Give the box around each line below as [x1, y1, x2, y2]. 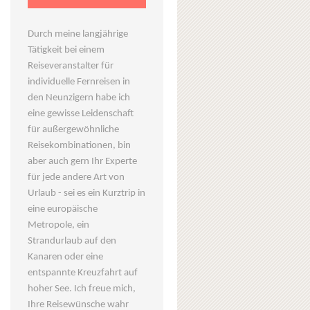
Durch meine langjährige [28, 28, 129, 39]
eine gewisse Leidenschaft [28, 108, 134, 119]
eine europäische [28, 203, 98, 215]
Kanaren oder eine [28, 251, 104, 262]
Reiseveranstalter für [28, 60, 114, 71]
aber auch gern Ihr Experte [28, 156, 138, 167]
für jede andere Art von [28, 172, 125, 183]
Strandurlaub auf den [28, 235, 117, 246]
